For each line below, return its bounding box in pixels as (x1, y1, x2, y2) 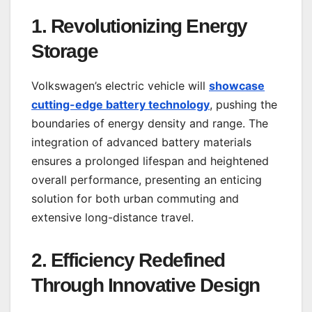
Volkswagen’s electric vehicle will (31, 78, 209, 93)
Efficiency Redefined (50, 249, 225, 271)
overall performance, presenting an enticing (31, 172, 262, 187)
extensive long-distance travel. (31, 210, 194, 224)
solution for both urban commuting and (31, 191, 239, 205)
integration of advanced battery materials (31, 134, 251, 149)
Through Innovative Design (31, 274, 260, 296)
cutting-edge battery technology (31, 97, 210, 111)
